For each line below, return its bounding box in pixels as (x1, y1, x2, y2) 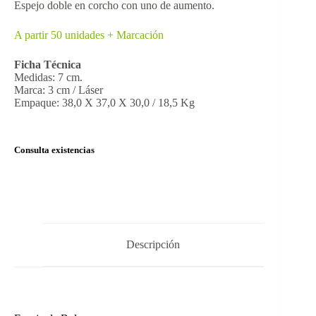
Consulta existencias (14, 145, 95, 156)
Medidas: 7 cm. (14, 71, 83, 84)
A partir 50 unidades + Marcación (14, 29, 164, 42)
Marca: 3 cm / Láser (14, 84, 103, 97)
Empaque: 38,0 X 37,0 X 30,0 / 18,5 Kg (14, 97, 195, 109)
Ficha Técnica (14, 59, 81, 71)
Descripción (126, 238, 181, 251)
